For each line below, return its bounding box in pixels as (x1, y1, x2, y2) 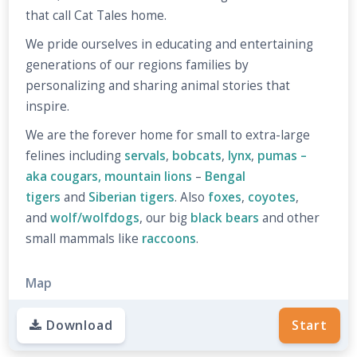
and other (259, 210, 320, 227)
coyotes (248, 189, 296, 206)
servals (124, 147, 167, 165)
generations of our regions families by (25, 57, 249, 74)
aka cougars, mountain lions (25, 168, 193, 186)
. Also (175, 189, 209, 206)
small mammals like (25, 230, 143, 248)
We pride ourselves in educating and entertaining (25, 36, 314, 53)
